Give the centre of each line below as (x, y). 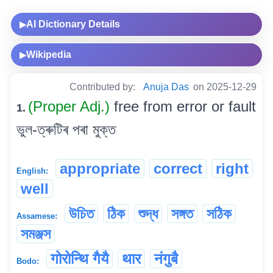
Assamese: (37, 216)
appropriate (100, 169)
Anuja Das (166, 87)
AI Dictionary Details (73, 24)
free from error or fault (185, 107)
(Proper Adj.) (71, 107)
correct (178, 169)
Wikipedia (49, 55)
